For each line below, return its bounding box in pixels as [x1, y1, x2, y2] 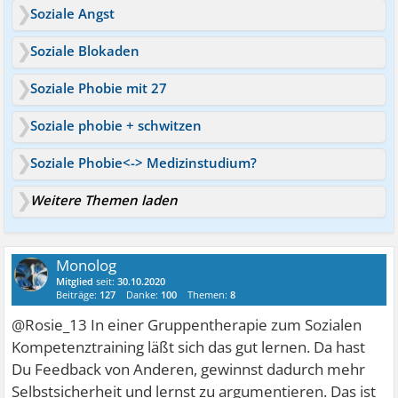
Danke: [126, 287, 162, 301]
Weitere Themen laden [30, 190, 179, 209]
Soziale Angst [30, 4, 115, 22]
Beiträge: [56, 287, 100, 301]
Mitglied [56, 274, 94, 288]
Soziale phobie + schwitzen [30, 115, 203, 134]
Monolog [56, 254, 117, 275]
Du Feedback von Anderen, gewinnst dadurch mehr [12, 358, 366, 379]
